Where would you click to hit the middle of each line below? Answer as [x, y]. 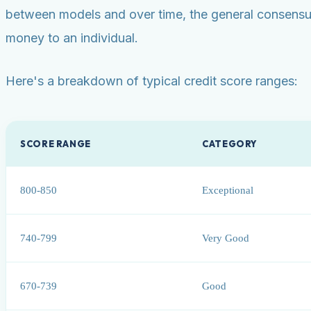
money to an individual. [72, 37]
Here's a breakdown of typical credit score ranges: [152, 81]
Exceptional [228, 190]
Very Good [226, 237]
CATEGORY [230, 143]
